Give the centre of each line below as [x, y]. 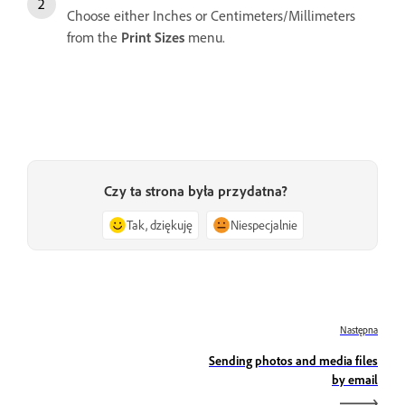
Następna [359, 330]
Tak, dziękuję [159, 224]
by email [355, 379]
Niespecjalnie [264, 224]
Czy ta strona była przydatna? [195, 190]
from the [94, 37]
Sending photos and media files [293, 360]
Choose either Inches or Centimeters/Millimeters [211, 15]
